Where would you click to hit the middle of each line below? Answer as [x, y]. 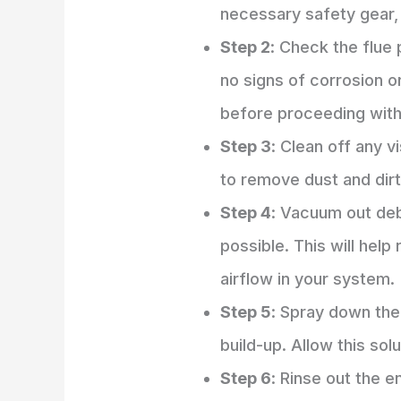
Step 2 [246, 47]
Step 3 [246, 147]
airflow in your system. [308, 279]
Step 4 [246, 213]
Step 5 [246, 312]
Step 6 [246, 379]
